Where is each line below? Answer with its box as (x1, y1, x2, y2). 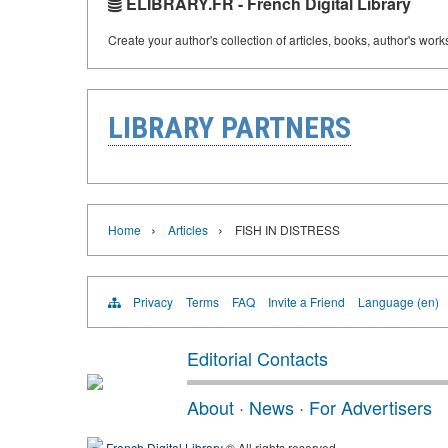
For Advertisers (309, 394, 432, 421)
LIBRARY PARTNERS (108, 110, 351, 146)
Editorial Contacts (187, 345, 328, 372)
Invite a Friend (268, 293, 345, 311)
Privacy (133, 293, 173, 311)
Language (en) (358, 293, 439, 311)
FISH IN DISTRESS (235, 221, 340, 239)
